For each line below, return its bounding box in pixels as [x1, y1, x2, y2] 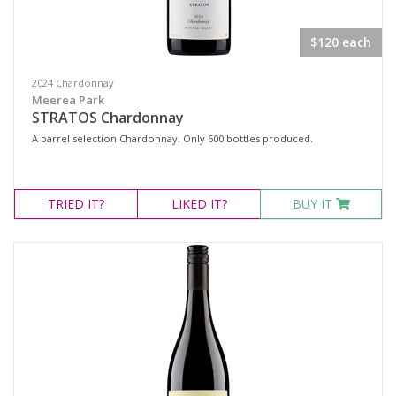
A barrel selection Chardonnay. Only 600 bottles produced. [32, 132, 313, 145]
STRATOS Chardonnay [32, 108, 184, 127]
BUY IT [292, 195, 336, 212]
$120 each [310, 34, 371, 50]
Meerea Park [32, 92, 104, 108]
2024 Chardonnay [32, 76, 114, 89]
